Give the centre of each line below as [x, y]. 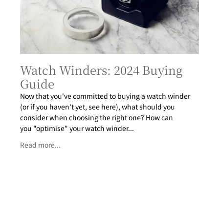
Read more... [41, 144]
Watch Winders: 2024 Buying [102, 69]
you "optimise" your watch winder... [77, 128]
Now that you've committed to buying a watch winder [105, 96]
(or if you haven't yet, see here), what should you [98, 106]
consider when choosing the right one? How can [97, 117]
